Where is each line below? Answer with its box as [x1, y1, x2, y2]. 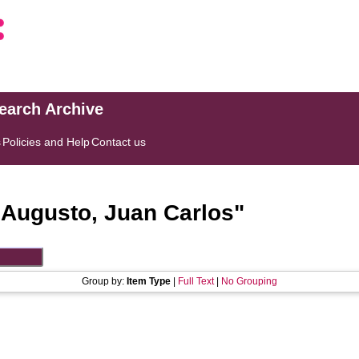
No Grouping [221, 276, 277, 287]
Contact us [91, 135, 147, 148]
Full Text [178, 276, 214, 287]
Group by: [82, 276, 127, 287]
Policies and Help [2, 135, 91, 148]
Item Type [127, 276, 171, 287]
